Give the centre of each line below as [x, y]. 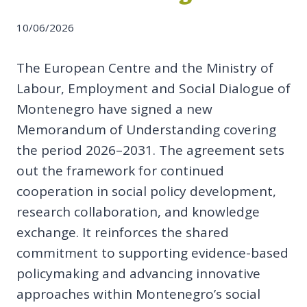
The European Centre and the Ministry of [145, 67]
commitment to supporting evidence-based [152, 253]
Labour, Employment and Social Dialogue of [153, 88]
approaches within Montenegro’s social [138, 294]
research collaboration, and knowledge [138, 211]
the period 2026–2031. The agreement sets [150, 150]
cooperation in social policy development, [146, 191]
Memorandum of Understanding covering [146, 129]
